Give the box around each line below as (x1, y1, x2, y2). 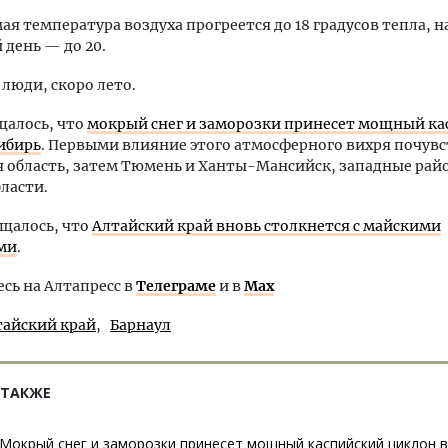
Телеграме (136, 277, 216, 295)
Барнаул (110, 316, 171, 334)
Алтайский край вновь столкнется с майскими (92, 217, 441, 235)
